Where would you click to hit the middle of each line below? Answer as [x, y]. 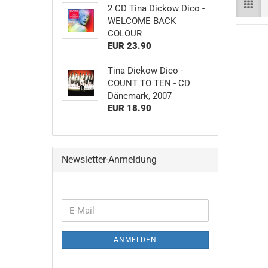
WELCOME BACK [141, 21]
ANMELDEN [135, 240]
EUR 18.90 [129, 108]
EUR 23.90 [129, 46]
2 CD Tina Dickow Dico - [156, 8]
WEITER [77, 205]
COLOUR [124, 33]
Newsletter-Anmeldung [109, 159]
